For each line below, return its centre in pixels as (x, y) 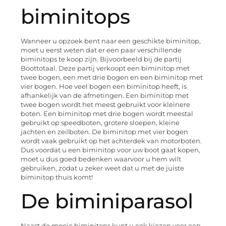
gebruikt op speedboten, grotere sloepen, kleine (100, 123)
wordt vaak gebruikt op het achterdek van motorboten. (111, 141)
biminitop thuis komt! (57, 177)
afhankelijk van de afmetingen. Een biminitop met (105, 95)
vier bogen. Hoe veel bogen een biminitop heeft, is (104, 86)
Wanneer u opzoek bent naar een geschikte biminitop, (111, 41)
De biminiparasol (107, 201)
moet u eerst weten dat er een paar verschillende (101, 50)
